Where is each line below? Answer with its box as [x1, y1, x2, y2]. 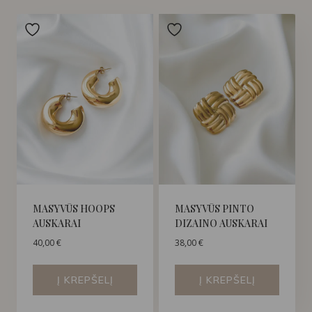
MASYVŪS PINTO [175, 202, 254, 216]
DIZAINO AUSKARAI [175, 217, 267, 231]
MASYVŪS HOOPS [33, 202, 115, 216]
